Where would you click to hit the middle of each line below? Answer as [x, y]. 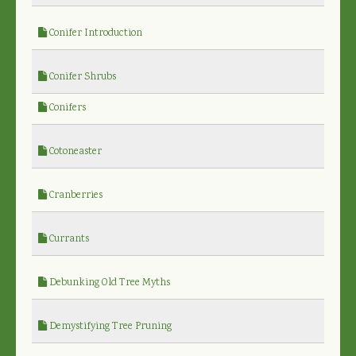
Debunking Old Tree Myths [108, 283]
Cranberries [75, 195]
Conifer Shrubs [81, 77]
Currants [68, 239]
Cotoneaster [74, 152]
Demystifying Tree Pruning [109, 327]
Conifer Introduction [95, 33]
